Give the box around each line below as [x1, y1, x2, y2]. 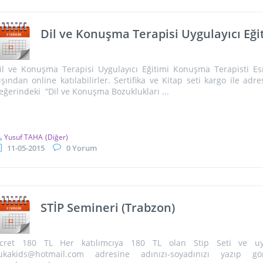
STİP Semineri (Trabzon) [40, 200, 175, 216]
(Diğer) [45, 131, 68, 141]
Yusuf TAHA [4, 131, 43, 141]
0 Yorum [66, 142, 97, 153]
